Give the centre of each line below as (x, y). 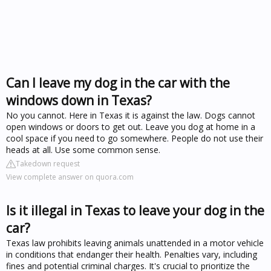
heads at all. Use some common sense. (83, 150)
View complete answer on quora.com (70, 177)
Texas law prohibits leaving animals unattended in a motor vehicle (135, 243)
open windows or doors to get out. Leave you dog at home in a (131, 127)
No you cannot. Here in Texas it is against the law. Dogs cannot (131, 115)
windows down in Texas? (79, 100)
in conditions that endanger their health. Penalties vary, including (132, 254)
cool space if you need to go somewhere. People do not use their (135, 138)
